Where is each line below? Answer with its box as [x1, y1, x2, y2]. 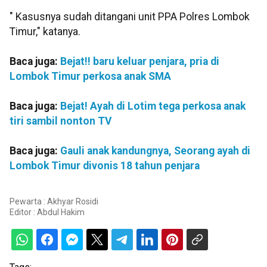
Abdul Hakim [37, 207, 85, 218]
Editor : [10, 207, 37, 218]
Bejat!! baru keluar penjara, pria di [60, 55, 219, 67]
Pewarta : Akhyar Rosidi [10, 197, 98, 207]
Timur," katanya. [10, 25, 80, 38]
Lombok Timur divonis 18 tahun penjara [10, 159, 200, 172]
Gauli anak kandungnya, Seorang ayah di [60, 144, 250, 157]
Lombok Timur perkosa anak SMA [10, 70, 171, 82]
